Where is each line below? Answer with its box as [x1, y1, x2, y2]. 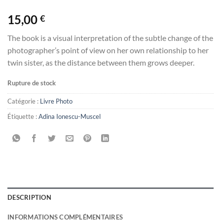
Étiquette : [7, 112, 38, 120]
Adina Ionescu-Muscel [38, 112, 101, 120]
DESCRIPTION [7, 193, 51, 201]
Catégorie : [7, 97, 40, 105]
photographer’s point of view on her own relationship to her [7, 45, 209, 55]
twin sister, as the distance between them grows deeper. [7, 58, 194, 68]
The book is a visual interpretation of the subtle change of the [7, 33, 213, 43]
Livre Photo [40, 97, 73, 105]
